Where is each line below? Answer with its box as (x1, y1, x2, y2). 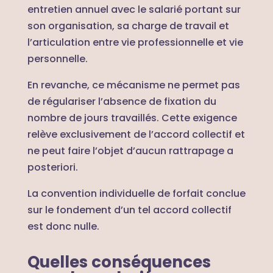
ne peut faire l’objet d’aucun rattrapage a (27, 143, 233, 158)
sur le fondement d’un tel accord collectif (27, 202, 232, 217)
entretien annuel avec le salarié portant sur (27, 2, 241, 16)
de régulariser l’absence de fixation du (27, 94, 216, 108)
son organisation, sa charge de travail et (27, 18, 229, 33)
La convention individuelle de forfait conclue (27, 186, 246, 200)
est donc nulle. (27, 219, 99, 233)
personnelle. (27, 51, 88, 66)
